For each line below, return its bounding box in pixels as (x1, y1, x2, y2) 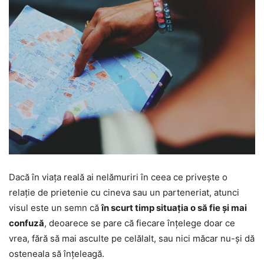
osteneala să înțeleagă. (9, 247, 104, 259)
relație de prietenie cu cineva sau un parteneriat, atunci (9, 186, 239, 198)
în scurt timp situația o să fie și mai (101, 202, 247, 213)
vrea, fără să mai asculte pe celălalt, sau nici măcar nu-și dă (9, 232, 255, 244)
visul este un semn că (9, 202, 101, 213)
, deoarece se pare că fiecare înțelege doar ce (44, 217, 235, 229)
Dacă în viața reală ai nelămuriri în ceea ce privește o (9, 171, 227, 183)
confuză (9, 217, 44, 229)
